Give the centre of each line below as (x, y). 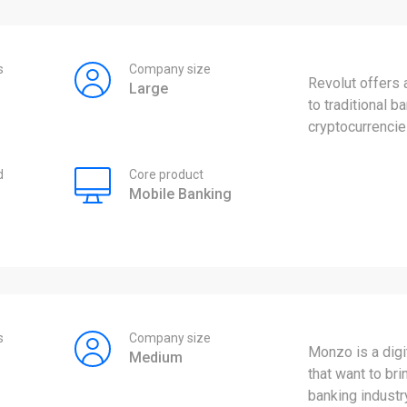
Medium (155, 357)
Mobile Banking (180, 194)
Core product (166, 174)
